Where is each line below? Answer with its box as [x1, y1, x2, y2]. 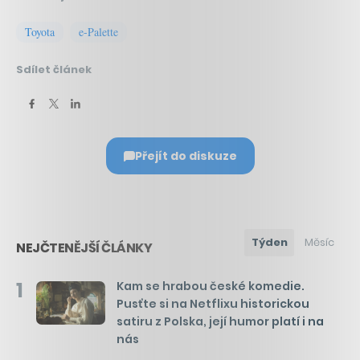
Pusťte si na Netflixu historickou [117, 296, 309, 313]
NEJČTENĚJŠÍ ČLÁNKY [16, 239, 152, 258]
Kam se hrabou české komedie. [117, 278, 305, 295]
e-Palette [79, 24, 118, 40]
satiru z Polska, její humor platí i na [117, 313, 324, 330]
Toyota [25, 24, 55, 40]
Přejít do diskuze [134, 148, 237, 165]
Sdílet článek [16, 62, 92, 78]
